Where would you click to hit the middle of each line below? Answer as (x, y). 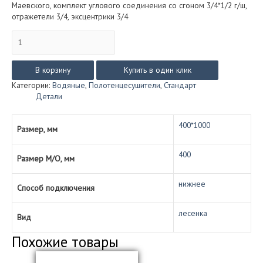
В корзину (53, 70)
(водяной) (29, 80)
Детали (49, 97)
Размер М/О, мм (46, 158)
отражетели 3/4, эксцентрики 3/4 (70, 16)
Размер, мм (37, 129)
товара (23, 46)
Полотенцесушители (124, 85)
